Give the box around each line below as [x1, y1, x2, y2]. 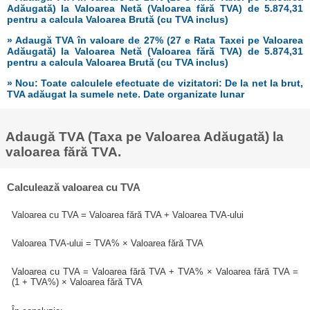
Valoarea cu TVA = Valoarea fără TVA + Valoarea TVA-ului [12, 209, 244, 220]
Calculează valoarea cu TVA [7, 181, 141, 194]
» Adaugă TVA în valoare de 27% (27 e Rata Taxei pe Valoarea [6, 35, 304, 46]
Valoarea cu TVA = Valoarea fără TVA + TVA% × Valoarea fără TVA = [12, 266, 298, 277]
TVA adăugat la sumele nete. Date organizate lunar [6, 89, 244, 100]
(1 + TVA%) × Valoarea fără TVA [12, 277, 143, 288]
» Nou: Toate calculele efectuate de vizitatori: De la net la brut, [6, 77, 304, 89]
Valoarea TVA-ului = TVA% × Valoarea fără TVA [12, 237, 204, 248]
